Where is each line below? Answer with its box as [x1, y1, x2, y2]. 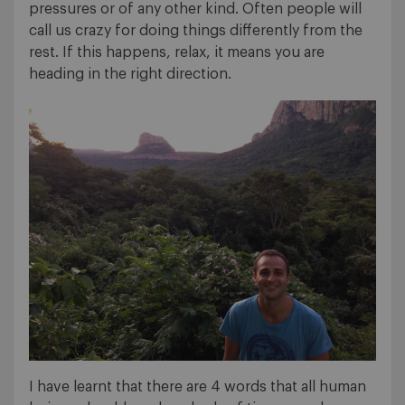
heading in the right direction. [29, 67, 231, 82]
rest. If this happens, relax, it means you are [29, 45, 325, 61]
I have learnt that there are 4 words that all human [29, 380, 366, 395]
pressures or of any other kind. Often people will [29, 2, 362, 17]
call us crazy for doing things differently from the [29, 24, 363, 39]
